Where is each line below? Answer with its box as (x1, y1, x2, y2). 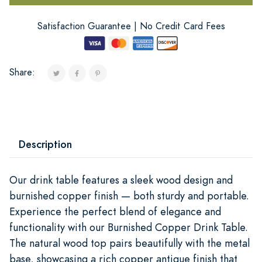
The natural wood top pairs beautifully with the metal (9, 235, 250, 250)
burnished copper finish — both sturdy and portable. (9, 188, 249, 203)
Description (19, 136, 72, 151)
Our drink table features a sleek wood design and (9, 172, 233, 187)
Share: (9, 65, 35, 79)
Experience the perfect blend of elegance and (9, 204, 221, 219)
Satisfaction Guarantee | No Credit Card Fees (37, 19, 225, 33)
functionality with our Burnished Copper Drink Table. (9, 219, 248, 235)
